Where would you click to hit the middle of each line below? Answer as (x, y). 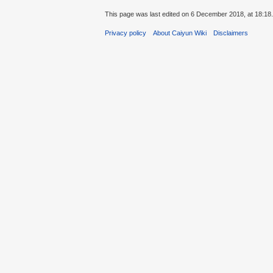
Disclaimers (231, 33)
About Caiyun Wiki (180, 33)
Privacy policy (126, 33)
